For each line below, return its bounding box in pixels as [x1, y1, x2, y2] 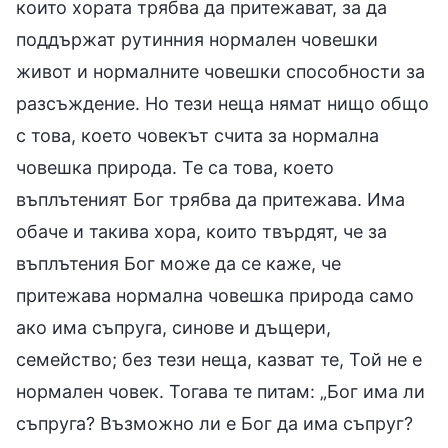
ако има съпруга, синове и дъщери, [16, 316, 331, 338]
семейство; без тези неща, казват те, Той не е [16, 348, 422, 370]
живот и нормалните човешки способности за [16, 60, 425, 82]
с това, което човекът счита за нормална [16, 124, 379, 146]
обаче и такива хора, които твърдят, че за [16, 220, 387, 242]
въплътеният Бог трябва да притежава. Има [16, 188, 405, 210]
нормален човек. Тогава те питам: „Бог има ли [16, 380, 425, 402]
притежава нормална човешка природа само [16, 284, 414, 306]
